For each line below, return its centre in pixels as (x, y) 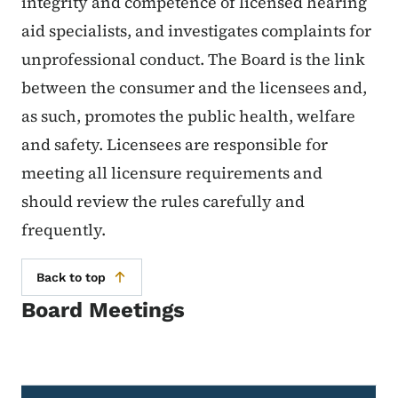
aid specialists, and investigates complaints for (196, 31)
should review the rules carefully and (163, 202)
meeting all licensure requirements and (172, 173)
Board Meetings (103, 310)
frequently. (65, 230)
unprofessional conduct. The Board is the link (193, 60)
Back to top (71, 278)
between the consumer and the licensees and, (194, 88)
